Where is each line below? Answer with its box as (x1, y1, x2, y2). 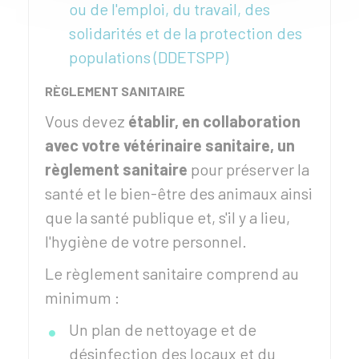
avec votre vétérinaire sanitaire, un (45, 135, 295, 155)
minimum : (45, 288, 119, 307)
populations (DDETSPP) (69, 47, 228, 67)
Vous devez (45, 111, 128, 131)
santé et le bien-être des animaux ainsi (45, 184, 313, 203)
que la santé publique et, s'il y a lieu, (45, 208, 290, 227)
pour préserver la (188, 159, 309, 179)
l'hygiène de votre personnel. (45, 232, 247, 251)
